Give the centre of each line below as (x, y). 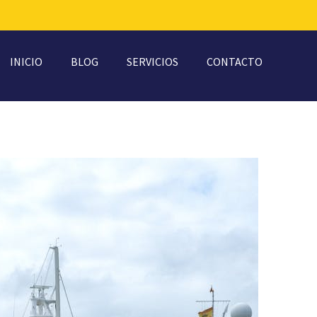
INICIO (26, 62)
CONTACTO (235, 62)
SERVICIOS (152, 62)
